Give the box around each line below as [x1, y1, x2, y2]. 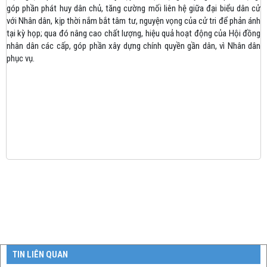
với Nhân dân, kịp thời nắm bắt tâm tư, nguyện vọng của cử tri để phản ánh [7, 15, 260, 26]
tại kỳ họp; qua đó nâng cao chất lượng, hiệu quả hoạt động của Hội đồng [7, 27, 260, 39]
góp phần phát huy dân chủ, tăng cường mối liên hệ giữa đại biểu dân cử [7, 2, 260, 14]
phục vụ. [7, 52, 35, 64]
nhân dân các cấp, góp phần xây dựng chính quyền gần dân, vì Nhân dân [7, 40, 260, 51]
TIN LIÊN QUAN [13, 249, 68, 260]
